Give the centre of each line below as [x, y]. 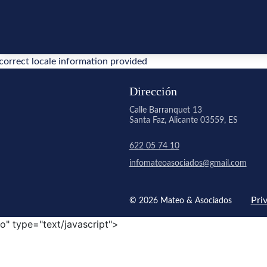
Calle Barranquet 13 [165, 110]
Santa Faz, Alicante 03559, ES [183, 120]
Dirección [153, 91]
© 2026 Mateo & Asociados [180, 201]
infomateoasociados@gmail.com [188, 163]
